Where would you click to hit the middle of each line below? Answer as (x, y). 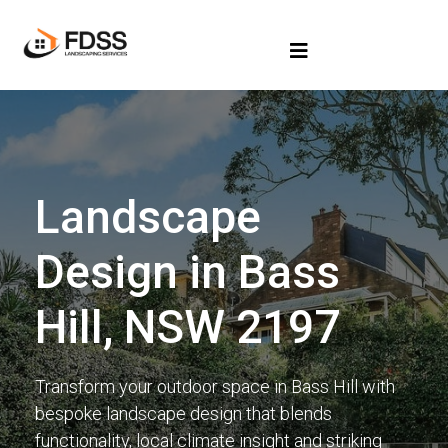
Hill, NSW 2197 (187, 326)
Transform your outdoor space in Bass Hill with (215, 386)
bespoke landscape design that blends (183, 413)
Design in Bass (187, 271)
